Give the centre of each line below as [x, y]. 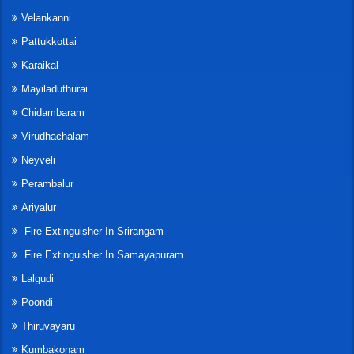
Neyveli [38, 160]
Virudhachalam [55, 137]
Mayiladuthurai [55, 89]
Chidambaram [53, 113]
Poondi [37, 303]
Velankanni [46, 18]
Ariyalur [39, 208]
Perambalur [47, 184]
